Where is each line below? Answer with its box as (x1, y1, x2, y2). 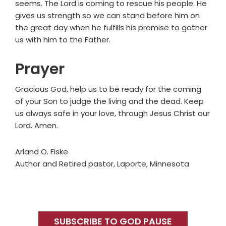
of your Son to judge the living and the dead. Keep (15, 96, 204, 107)
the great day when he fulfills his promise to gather (15, 22, 207, 33)
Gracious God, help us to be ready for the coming (15, 84, 201, 95)
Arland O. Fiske (15, 146, 68, 157)
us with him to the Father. (15, 34, 110, 45)
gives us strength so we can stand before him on (15, 10, 200, 21)
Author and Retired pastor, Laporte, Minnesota (15, 158, 189, 169)
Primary (10, 193, 71, 215)
